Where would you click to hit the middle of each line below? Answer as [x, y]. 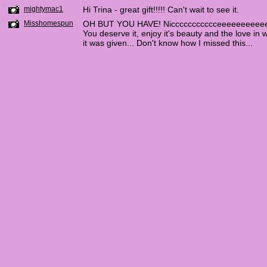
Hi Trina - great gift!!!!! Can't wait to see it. [161, 10]
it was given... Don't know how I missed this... [168, 43]
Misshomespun [49, 23]
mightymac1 [44, 9]
